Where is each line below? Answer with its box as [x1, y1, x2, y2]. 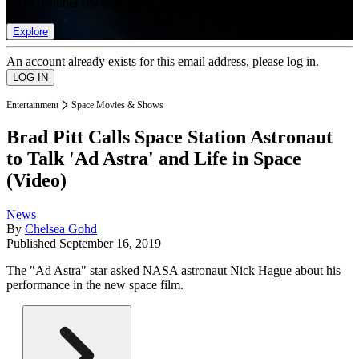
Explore [13, 25, 48, 38]
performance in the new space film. [6, 278, 184, 292]
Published [6, 236, 59, 251]
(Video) [6, 170, 67, 192]
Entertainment [6, 99, 58, 111]
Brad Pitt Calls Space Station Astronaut [6, 127, 333, 148]
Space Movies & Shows [71, 99, 163, 111]
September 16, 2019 [59, 236, 161, 251]
